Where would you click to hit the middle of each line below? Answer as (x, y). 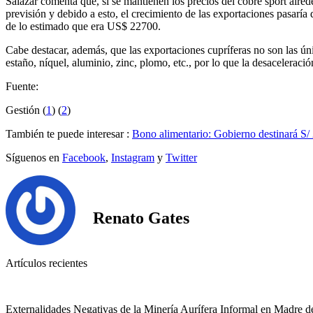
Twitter (181, 158)
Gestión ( (26, 110)
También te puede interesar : (69, 134)
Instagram (133, 158)
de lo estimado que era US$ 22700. (83, 27)
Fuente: (22, 87)
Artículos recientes (46, 263)
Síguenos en (34, 158)
